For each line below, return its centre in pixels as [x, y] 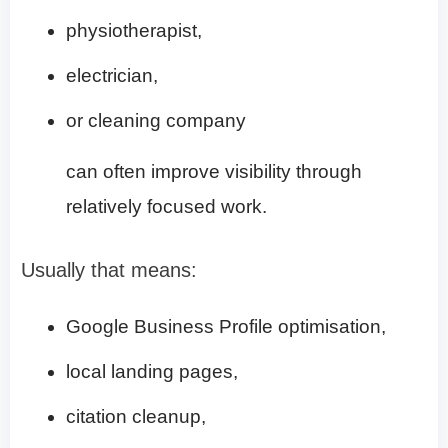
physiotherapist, [134, 30]
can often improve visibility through [214, 171]
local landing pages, [152, 371]
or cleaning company [156, 120]
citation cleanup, [136, 416]
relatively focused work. [166, 206]
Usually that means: [109, 269]
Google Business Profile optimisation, [226, 326]
